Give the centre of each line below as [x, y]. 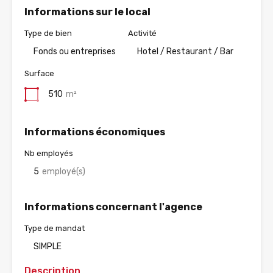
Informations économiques [95, 132]
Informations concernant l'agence [113, 207]
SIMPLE [48, 247]
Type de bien [48, 34]
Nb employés [49, 154]
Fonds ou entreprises [75, 52]
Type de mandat [55, 229]
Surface [39, 74]
